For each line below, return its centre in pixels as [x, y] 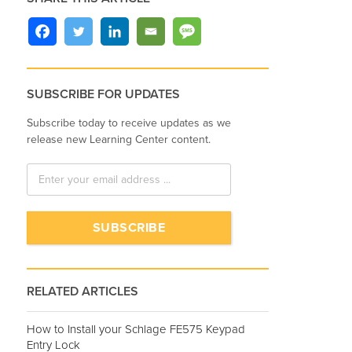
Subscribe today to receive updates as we [129, 123]
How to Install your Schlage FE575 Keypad [136, 329]
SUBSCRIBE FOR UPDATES [103, 95]
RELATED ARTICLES [82, 291]
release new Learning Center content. [119, 139]
